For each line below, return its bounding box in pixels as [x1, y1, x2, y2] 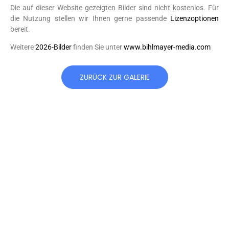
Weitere [10, 43, 35, 52]
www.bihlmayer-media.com [124, 43, 211, 52]
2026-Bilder [35, 43, 72, 52]
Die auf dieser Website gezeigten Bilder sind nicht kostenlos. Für [10, 3, 219, 12]
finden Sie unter [72, 43, 124, 52]
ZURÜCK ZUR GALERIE [79, 72, 150, 82]
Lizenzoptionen [170, 14, 219, 22]
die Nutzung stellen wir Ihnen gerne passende [10, 14, 170, 22]
